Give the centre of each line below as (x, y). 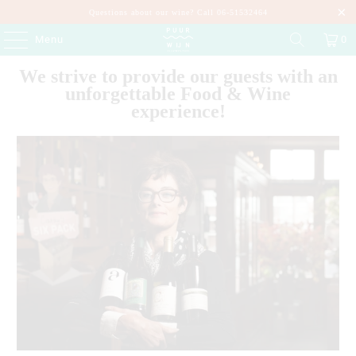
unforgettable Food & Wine (178, 94)
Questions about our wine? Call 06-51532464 (178, 12)
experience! (178, 111)
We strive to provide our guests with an (178, 76)
